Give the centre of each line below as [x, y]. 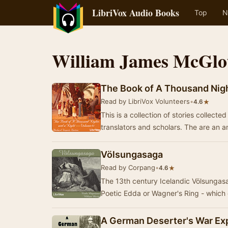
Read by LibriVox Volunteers [145, 101]
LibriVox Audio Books [136, 13]
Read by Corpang [128, 167]
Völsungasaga [132, 154]
